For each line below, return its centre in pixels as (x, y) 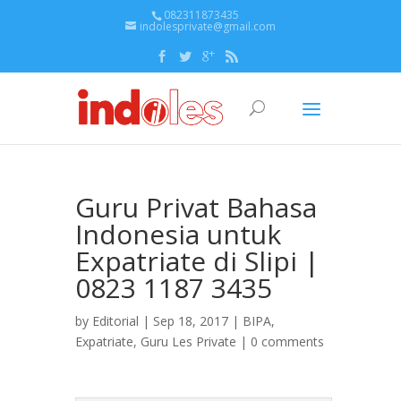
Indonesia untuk (178, 234)
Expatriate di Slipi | (197, 261)
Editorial (115, 321)
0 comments (287, 341)
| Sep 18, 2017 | (191, 321)
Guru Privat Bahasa (196, 207)
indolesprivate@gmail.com (208, 26)
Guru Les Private (188, 341)
